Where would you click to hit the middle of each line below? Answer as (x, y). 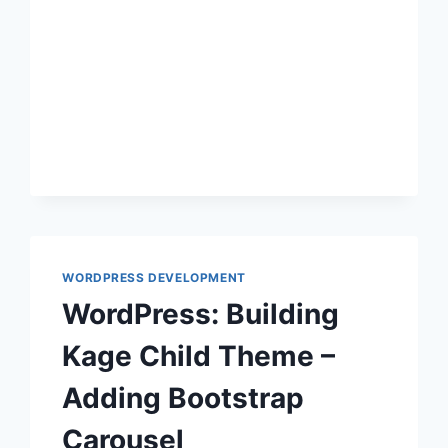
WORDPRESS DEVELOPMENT (154, 278)
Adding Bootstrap (183, 398)
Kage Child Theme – (199, 356)
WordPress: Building (201, 314)
